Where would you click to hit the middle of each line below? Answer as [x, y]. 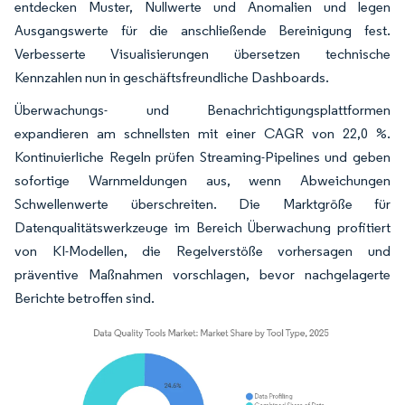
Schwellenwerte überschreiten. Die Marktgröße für [202, 203]
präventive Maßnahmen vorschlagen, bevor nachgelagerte [202, 274]
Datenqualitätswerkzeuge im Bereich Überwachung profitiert [202, 227]
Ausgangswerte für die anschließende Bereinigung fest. [202, 30]
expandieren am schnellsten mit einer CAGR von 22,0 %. [202, 133]
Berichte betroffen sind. [85, 297]
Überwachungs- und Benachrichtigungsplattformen [202, 109]
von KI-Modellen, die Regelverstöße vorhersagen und [202, 250]
